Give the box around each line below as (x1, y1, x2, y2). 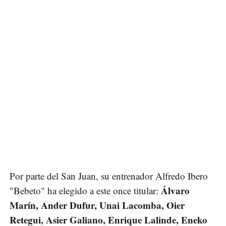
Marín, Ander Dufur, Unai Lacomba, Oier (10, 198, 185, 212)
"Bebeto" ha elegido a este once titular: (10, 184, 158, 197)
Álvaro (158, 184, 190, 198)
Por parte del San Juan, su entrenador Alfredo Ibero (10, 169, 208, 183)
